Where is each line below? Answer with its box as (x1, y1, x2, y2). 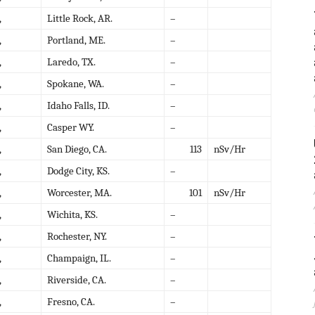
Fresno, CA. (47, 295, 95, 308)
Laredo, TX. (47, 55, 96, 68)
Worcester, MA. (47, 186, 112, 199)
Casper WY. (47, 120, 94, 134)
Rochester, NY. (47, 229, 107, 243)
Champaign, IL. (47, 251, 111, 264)
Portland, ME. (47, 33, 105, 46)
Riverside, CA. (47, 273, 106, 286)
